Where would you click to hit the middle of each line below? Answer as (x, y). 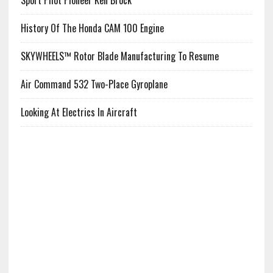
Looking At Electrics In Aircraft (79, 112)
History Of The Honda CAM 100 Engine (92, 28)
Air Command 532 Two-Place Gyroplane (94, 84)
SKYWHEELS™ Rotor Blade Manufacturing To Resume (119, 56)
